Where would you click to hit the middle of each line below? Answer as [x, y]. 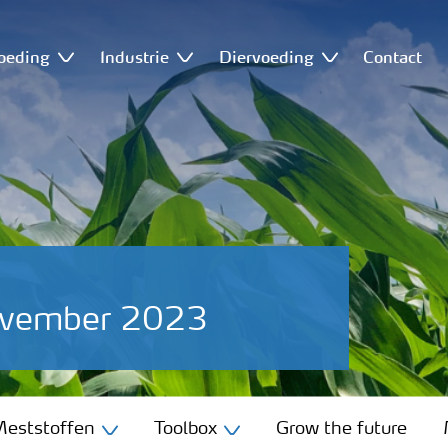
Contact [393, 56]
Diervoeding [266, 56]
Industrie [134, 56]
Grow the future [341, 428]
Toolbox [185, 428]
